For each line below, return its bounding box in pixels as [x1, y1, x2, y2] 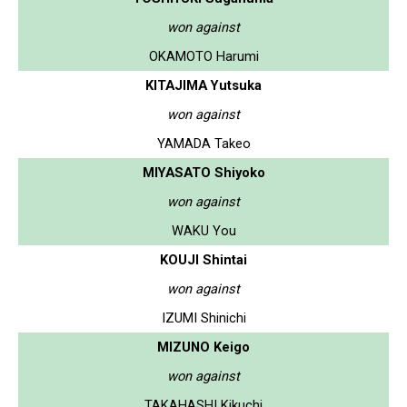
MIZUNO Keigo [157, 338, 250, 355]
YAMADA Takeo [156, 134, 251, 152]
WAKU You [171, 222, 236, 239]
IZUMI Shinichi [161, 309, 246, 326]
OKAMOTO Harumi [148, 47, 259, 65]
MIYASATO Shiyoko [142, 164, 265, 181]
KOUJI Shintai [160, 251, 247, 268]
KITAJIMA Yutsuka [145, 76, 262, 94]
